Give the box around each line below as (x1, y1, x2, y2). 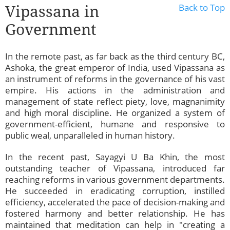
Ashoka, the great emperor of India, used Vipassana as (5, 62, 225, 74)
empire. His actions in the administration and (5, 84, 225, 97)
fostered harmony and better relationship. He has (5, 207, 225, 220)
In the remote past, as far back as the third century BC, (5, 50, 225, 63)
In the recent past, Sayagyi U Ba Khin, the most (5, 151, 225, 163)
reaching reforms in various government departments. (5, 174, 225, 186)
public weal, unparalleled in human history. (5, 129, 177, 142)
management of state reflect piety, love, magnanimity (5, 95, 225, 108)
